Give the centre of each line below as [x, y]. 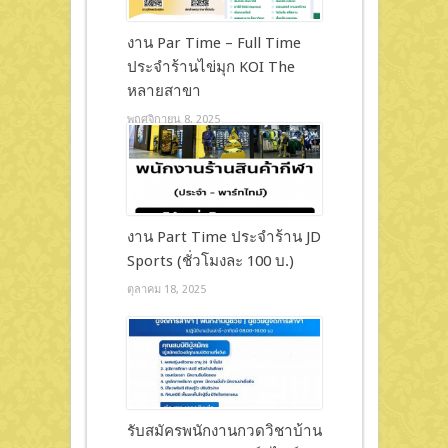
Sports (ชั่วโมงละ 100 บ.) [210, 260]
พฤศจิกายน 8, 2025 [173, 119]
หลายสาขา [163, 90]
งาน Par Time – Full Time [213, 42]
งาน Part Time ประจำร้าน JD [223, 236]
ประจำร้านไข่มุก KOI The [210, 66]
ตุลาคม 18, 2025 [166, 289]
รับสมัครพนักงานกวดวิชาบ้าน [224, 430]
